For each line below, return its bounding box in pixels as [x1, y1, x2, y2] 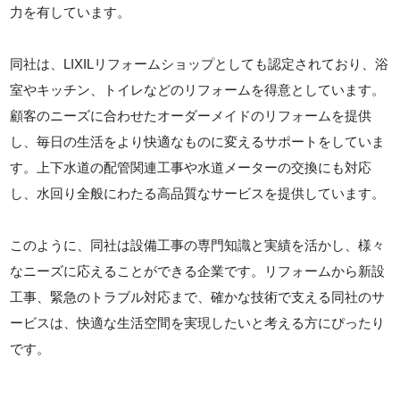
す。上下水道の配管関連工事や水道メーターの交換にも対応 [10, 159, 372, 175]
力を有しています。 [10, 4, 131, 20]
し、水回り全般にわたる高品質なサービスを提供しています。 [10, 185, 386, 201]
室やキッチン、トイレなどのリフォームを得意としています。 [10, 81, 386, 97]
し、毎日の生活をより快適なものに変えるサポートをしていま [10, 133, 386, 149]
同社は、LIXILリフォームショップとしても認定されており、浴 [10, 55, 389, 71]
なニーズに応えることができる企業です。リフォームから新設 [10, 262, 386, 279]
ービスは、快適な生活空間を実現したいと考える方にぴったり [10, 314, 386, 330]
